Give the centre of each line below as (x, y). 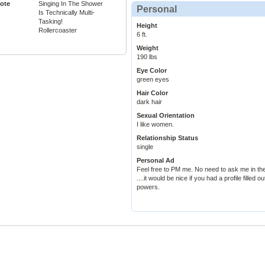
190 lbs (147, 57)
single (145, 147)
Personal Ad (156, 161)
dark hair (149, 102)
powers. (148, 187)
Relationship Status (167, 138)
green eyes (153, 80)
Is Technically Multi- (67, 13)
